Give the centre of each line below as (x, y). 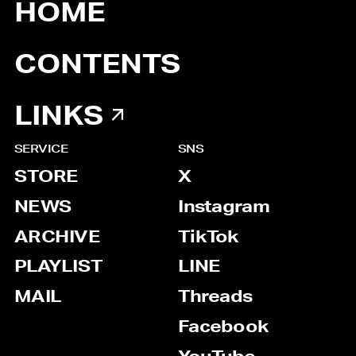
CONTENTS (97, 66)
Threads (215, 297)
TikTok (209, 237)
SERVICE (41, 149)
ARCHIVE (57, 237)
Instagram (224, 207)
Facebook (223, 327)
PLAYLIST (58, 267)
